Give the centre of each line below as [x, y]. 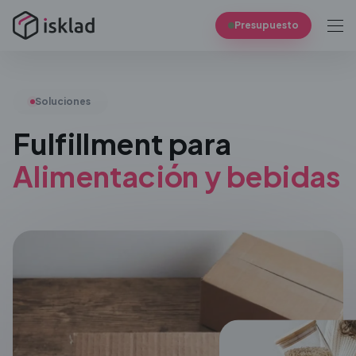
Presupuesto [267, 25]
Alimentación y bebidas [177, 176]
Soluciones [63, 101]
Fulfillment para [122, 143]
